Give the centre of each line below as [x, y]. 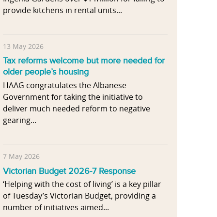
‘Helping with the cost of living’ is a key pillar [82, 184]
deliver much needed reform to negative [77, 109]
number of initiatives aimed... [56, 208]
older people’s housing [46, 72]
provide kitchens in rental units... [62, 10]
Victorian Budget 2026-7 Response [69, 171]
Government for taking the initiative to [73, 97]
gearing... [20, 120]
